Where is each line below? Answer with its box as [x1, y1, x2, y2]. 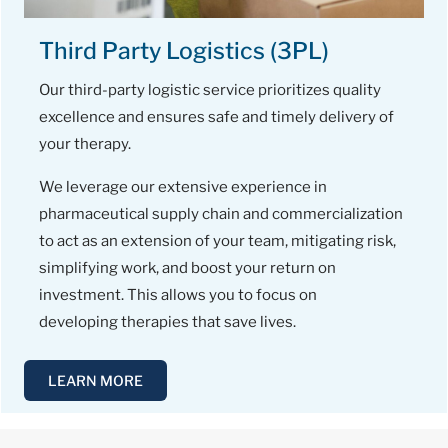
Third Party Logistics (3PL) [39, 37, 329, 66]
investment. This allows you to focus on [39, 286, 317, 305]
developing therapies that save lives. [39, 313, 296, 332]
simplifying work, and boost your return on [39, 259, 336, 278]
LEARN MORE [48, 372, 143, 390]
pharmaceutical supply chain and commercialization [39, 205, 403, 224]
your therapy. [39, 135, 134, 154]
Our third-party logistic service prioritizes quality [39, 81, 381, 100]
